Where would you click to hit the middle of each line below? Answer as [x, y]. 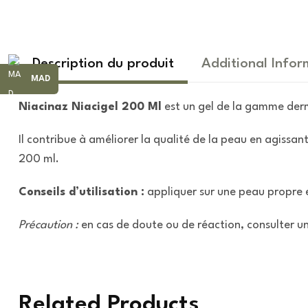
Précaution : [48, 225]
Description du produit [103, 64]
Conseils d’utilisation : [81, 192]
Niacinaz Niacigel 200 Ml [90, 107]
